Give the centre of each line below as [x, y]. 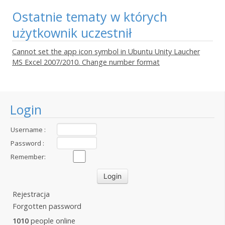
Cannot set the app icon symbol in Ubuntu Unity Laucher [106, 51]
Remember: [28, 157]
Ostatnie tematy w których [90, 17]
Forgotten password [47, 206]
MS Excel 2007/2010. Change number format [86, 62]
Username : [28, 130]
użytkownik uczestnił [72, 33]
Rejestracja [31, 194]
